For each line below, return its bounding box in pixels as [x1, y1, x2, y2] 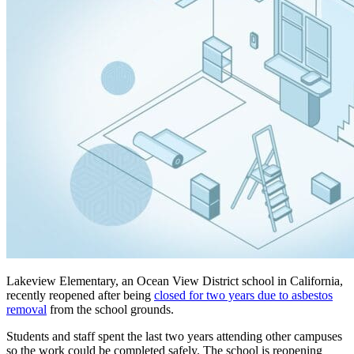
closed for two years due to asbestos [154, 288, 333, 302]
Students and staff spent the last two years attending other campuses [6, 329, 342, 343]
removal [6, 302, 47, 316]
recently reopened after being [6, 288, 154, 302]
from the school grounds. [47, 302, 174, 316]
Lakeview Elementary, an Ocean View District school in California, [6, 273, 343, 288]
